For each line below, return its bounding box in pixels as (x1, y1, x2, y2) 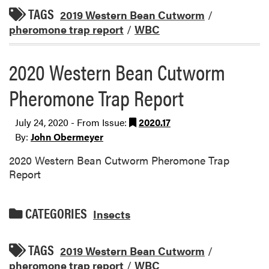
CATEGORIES (23, 203, 87, 223)
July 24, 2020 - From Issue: (15, 115, 129, 129)
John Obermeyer (31, 130, 103, 144)
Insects (93, 206, 130, 222)
